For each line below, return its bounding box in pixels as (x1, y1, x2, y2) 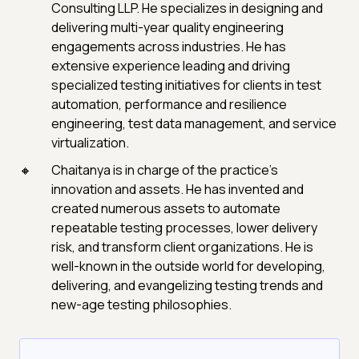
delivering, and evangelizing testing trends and (51, 276, 323, 295)
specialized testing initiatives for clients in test (51, 76, 321, 95)
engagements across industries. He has (51, 38, 286, 56)
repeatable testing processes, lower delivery (51, 219, 317, 237)
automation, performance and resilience (51, 95, 287, 114)
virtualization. (51, 134, 129, 152)
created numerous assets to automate (51, 200, 280, 218)
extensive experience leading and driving (51, 57, 290, 75)
